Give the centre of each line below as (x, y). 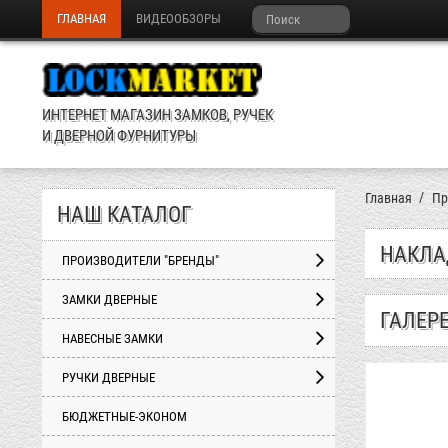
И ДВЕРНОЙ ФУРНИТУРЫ (119, 136)
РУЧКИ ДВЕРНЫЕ (108, 377)
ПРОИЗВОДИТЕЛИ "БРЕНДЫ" (140, 260)
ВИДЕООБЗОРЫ (178, 18)
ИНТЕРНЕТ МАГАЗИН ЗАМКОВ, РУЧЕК (157, 115)
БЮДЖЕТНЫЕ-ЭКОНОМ (124, 416)
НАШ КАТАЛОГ (124, 214)
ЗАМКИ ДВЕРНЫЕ (109, 299)
